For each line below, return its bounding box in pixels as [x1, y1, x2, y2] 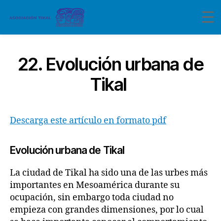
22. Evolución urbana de [17, 53, 204, 75]
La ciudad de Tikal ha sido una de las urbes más [10, 167, 208, 179]
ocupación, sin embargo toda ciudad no [10, 192, 174, 203]
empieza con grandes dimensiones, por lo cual [10, 204, 204, 216]
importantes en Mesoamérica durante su [10, 180, 180, 191]
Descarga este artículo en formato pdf [10, 115, 166, 126]
